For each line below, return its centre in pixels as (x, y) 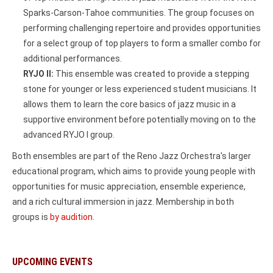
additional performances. (73, 58)
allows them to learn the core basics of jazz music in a (129, 104)
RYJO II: (38, 73)
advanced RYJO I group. (69, 134)
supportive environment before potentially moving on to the (140, 119)
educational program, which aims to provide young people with (134, 171)
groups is (31, 217)
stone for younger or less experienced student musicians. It (140, 89)
